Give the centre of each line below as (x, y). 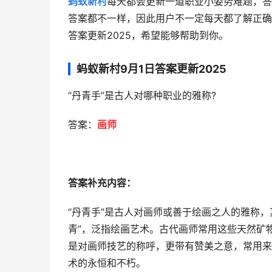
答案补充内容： (102, 183)
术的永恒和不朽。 (107, 263)
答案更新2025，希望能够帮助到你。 (148, 36)
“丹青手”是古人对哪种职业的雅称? (142, 96)
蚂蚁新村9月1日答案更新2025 (151, 69)
